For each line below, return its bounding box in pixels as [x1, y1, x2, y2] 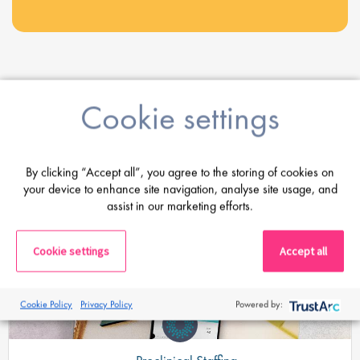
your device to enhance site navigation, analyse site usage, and [22, 180, 337, 198]
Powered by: [235, 297, 283, 310]
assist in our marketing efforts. [107, 197, 253, 215]
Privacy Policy [80, 297, 133, 310]
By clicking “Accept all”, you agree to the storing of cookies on [26, 163, 334, 181]
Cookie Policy [20, 297, 72, 310]
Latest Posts [112, 134, 247, 167]
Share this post [20, 94, 110, 115]
